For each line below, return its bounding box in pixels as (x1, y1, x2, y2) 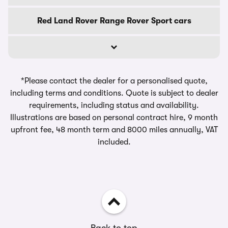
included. (97, 137, 131, 147)
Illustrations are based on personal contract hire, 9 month (10, 113, 218, 122)
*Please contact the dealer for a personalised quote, (20, 76, 208, 85)
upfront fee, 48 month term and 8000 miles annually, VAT (10, 125, 218, 134)
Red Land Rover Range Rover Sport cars (37, 16, 191, 25)
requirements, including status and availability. (29, 101, 199, 110)
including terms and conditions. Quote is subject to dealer (10, 89, 218, 98)
